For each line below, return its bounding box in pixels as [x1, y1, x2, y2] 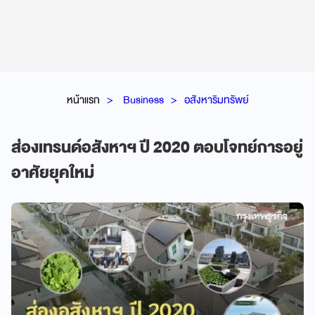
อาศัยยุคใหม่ [11, 159, 94, 186]
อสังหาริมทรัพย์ [184, 90, 249, 109]
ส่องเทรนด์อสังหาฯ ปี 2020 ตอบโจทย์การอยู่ [11, 134, 303, 161]
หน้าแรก [66, 90, 100, 109]
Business [122, 90, 164, 109]
